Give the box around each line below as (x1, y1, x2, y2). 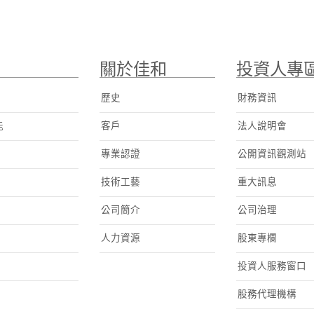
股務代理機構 (237, 287, 296, 300)
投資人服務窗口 (237, 259, 306, 272)
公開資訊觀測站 (237, 147, 306, 160)
